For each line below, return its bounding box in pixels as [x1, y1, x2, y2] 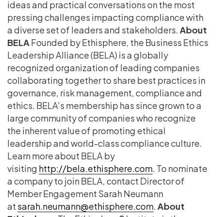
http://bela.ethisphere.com [39, 162, 153, 174]
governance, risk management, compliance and [7, 87, 202, 98]
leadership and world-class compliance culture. [7, 137, 202, 149]
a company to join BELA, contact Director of [7, 175, 185, 186]
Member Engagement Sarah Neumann [7, 187, 163, 199]
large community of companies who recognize [7, 112, 196, 124]
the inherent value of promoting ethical [7, 124, 166, 136]
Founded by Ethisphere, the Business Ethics [30, 36, 208, 48]
